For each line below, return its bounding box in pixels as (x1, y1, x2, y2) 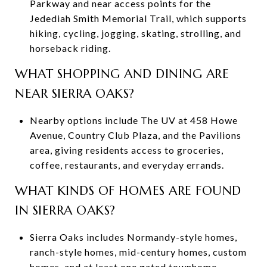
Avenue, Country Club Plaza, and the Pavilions (29, 129, 241, 141)
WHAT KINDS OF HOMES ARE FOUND (15, 182, 241, 198)
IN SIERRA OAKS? (15, 202, 116, 218)
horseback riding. (29, 42, 111, 54)
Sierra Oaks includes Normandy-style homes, (29, 231, 237, 243)
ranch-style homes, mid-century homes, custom (29, 246, 247, 257)
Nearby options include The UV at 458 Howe (29, 114, 238, 126)
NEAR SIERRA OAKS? (15, 85, 135, 101)
